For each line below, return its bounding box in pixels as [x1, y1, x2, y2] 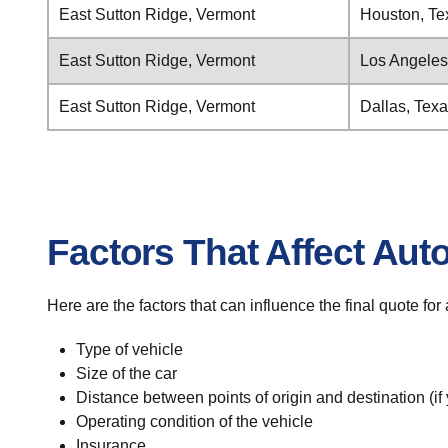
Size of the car [75, 365, 177, 382]
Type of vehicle [75, 341, 183, 358]
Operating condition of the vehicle [75, 413, 313, 430]
